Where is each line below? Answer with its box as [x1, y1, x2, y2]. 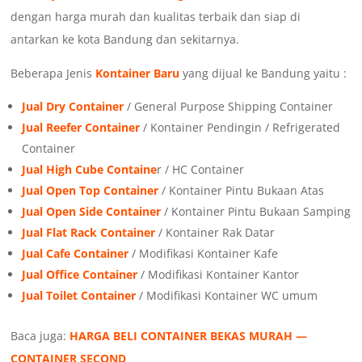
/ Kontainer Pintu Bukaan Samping [161, 204, 351, 220]
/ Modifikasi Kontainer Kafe [128, 246, 279, 262]
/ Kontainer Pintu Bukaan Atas [158, 183, 325, 199]
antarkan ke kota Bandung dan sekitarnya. [11, 32, 240, 48]
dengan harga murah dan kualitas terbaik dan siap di [11, 9, 301, 25]
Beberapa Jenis [11, 65, 96, 82]
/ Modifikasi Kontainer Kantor [137, 267, 300, 283]
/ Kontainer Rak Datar [155, 225, 276, 241]
